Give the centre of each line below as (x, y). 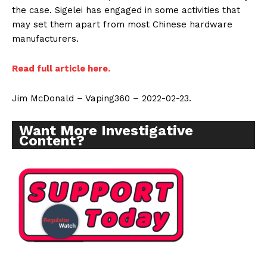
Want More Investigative (106, 131)
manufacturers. (45, 39)
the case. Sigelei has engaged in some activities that (126, 10)
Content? (52, 141)
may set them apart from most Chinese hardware (122, 25)
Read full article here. (61, 69)
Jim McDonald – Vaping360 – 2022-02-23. (102, 99)
